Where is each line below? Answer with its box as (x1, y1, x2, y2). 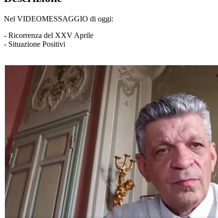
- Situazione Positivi (4, 39, 65, 48)
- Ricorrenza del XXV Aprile (4, 31, 93, 39)
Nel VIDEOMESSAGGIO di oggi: (4, 14, 113, 23)
